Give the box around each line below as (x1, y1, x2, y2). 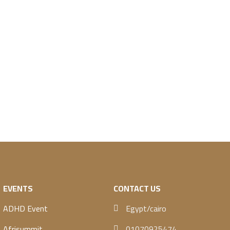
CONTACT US (113, 181, 161, 196)
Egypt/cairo (126, 201, 167, 216)
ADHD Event (3, 201, 48, 216)
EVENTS (3, 181, 33, 196)
